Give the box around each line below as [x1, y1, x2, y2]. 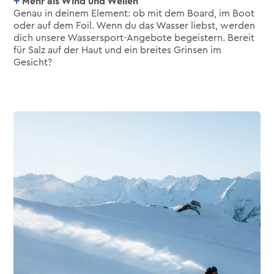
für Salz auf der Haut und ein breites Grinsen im [13, 45, 222, 55]
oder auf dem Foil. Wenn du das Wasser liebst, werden [13, 21, 256, 31]
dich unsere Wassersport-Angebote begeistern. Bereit [13, 33, 255, 43]
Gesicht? [13, 57, 53, 67]
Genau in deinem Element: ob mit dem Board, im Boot [13, 9, 255, 18]
